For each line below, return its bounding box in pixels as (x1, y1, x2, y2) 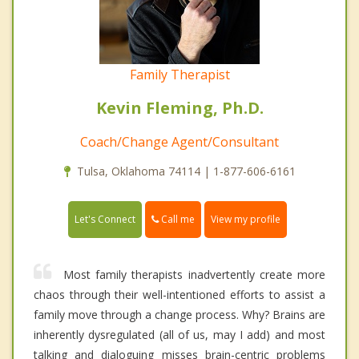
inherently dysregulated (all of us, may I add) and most (34, 327, 325, 343)
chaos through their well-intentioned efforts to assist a (34, 287, 325, 303)
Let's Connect (75, 212, 135, 227)
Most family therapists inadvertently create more (63, 267, 325, 283)
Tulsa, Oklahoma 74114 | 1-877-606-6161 (76, 163, 296, 179)
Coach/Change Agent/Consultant (80, 133, 279, 151)
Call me (159, 212, 195, 227)
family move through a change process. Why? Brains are (34, 307, 325, 323)
